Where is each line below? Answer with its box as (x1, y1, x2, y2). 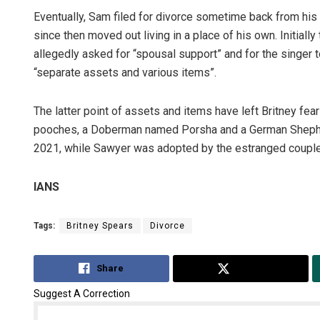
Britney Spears (66, 221, 134, 231)
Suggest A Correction (34, 287, 130, 299)
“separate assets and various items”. (34, 66, 216, 79)
